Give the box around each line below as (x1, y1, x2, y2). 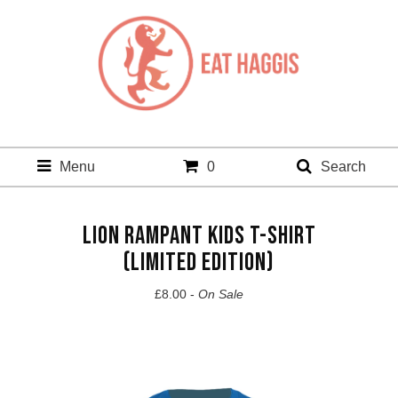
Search (321, 159, 367, 175)
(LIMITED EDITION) (123, 248, 275, 278)
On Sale (198, 287, 243, 302)
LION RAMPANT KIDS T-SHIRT (82, 221, 316, 251)
